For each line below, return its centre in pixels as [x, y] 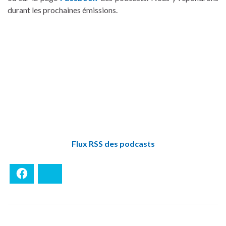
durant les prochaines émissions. [63, 10]
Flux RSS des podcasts [113, 143]
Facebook [44, 173]
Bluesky [69, 173]
